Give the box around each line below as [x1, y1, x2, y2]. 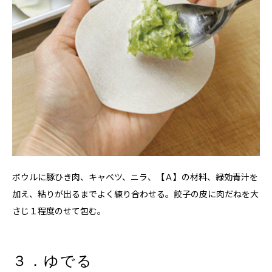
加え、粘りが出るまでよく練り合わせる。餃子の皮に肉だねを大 [12, 187, 259, 200]
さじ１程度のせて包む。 [12, 204, 106, 217]
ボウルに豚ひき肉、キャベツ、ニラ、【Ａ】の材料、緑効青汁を [12, 170, 258, 183]
